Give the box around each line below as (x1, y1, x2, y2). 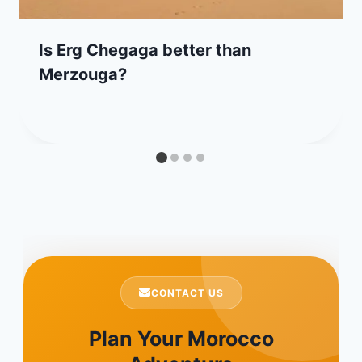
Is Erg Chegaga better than (39, 40, 251, 60)
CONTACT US (150, 286, 224, 299)
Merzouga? (39, 64, 127, 84)
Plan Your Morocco (88, 326, 274, 351)
